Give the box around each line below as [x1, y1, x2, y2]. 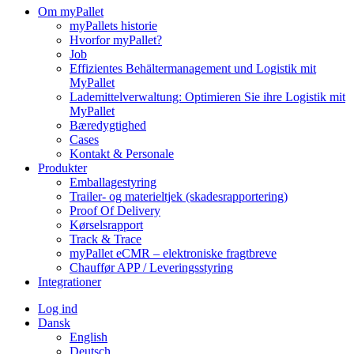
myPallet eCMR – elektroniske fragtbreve [70, 247, 277, 260]
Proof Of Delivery [70, 204, 160, 217]
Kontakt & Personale [70, 147, 174, 160]
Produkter [38, 161, 87, 175]
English [70, 330, 107, 344]
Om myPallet [38, 5, 104, 18]
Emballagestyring [70, 175, 156, 189]
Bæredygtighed [70, 119, 146, 132]
